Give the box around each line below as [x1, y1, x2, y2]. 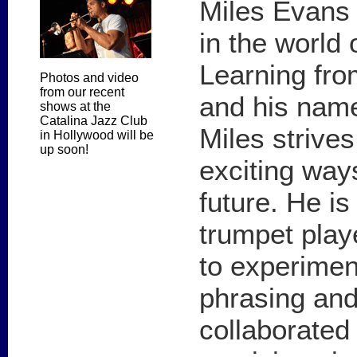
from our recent [40, 85, 124, 100]
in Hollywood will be [40, 128, 154, 143]
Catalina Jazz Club [40, 114, 147, 128]
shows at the [40, 100, 111, 114]
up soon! [40, 143, 88, 157]
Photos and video [40, 71, 139, 85]
